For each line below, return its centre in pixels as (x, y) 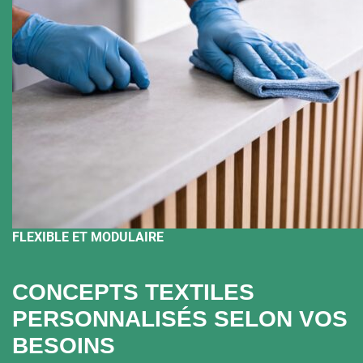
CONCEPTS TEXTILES (133, 292)
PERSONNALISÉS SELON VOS (180, 318)
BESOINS (64, 345)
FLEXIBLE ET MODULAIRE (88, 237)
